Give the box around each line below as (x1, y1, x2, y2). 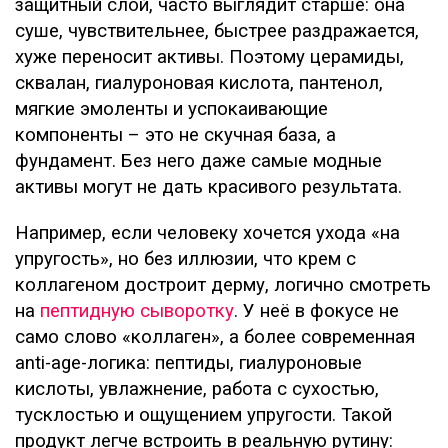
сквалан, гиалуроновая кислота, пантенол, (15, 72, 383, 94)
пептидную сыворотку (40, 300, 234, 322)
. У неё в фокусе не (234, 300, 399, 322)
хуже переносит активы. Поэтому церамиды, (15, 46, 404, 68)
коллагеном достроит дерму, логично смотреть (15, 274, 431, 296)
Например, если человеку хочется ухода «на (15, 222, 400, 244)
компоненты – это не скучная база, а (15, 124, 336, 146)
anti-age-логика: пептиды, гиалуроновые (15, 352, 362, 374)
